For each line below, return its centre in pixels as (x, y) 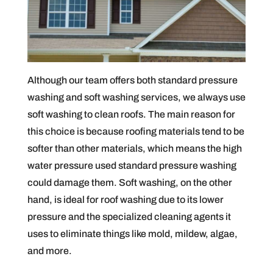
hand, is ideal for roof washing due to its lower (125, 200)
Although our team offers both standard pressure (132, 80)
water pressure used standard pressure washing (132, 166)
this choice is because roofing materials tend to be (136, 132)
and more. (49, 251)
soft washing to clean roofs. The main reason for (131, 115)
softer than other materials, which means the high (134, 149)
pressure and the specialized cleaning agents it (129, 217)
